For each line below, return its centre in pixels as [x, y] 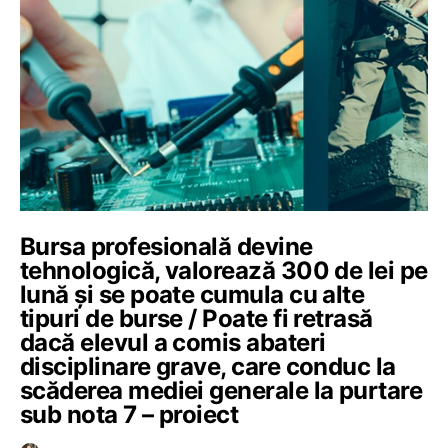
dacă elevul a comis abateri [173, 342]
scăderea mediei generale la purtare [221, 390]
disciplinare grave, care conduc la [208, 366]
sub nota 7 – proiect [129, 414]
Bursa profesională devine [166, 246]
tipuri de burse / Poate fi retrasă [196, 318]
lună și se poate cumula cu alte [192, 294]
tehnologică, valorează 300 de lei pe [224, 270]
